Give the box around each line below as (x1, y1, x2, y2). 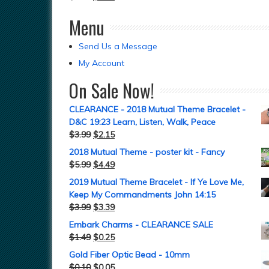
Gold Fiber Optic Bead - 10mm (69, 249, 190, 260)
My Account (79, 58, 124, 68)
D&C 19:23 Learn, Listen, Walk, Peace (69, 116, 216, 127)
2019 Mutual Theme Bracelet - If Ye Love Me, (69, 177, 244, 187)
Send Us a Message (79, 41, 157, 52)
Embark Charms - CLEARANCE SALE (69, 219, 213, 230)
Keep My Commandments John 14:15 (69, 189, 216, 200)
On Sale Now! (69, 77, 154, 104)
